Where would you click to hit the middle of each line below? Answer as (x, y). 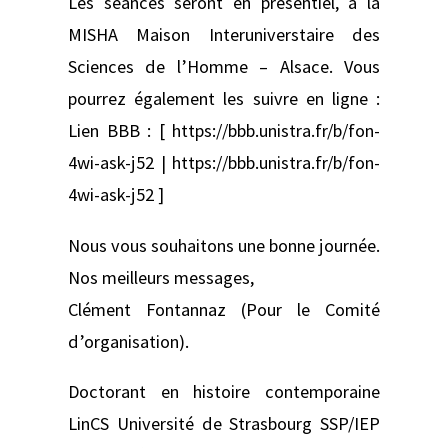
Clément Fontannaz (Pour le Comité (224, 309)
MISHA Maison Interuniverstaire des (224, 35)
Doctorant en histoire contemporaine (224, 391)
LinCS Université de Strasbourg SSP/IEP (224, 423)
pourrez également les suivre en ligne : (224, 99)
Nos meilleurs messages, (161, 277)
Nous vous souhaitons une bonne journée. (224, 245)
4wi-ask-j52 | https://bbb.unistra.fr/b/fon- (224, 163)
